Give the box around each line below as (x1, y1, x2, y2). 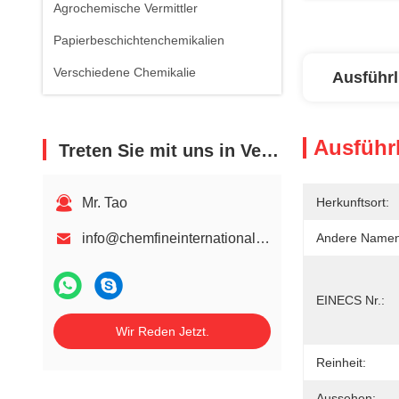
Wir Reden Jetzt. (115, 324, 209, 338)
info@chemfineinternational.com (256, 231, 270, 246)
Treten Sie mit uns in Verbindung (59, 141, 261, 160)
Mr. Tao (82, 195, 127, 210)
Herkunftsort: (316, 195, 389, 209)
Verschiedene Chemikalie (53, 65, 196, 79)
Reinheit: (316, 355, 366, 370)
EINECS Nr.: (316, 293, 385, 307)
